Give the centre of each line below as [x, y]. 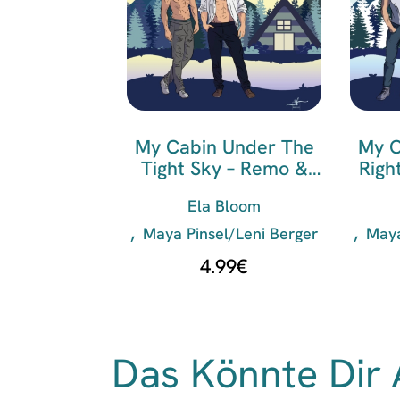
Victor [224, 189]
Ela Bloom [224, 205]
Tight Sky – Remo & [224, 168]
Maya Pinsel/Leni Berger [230, 233]
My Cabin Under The [224, 146]
